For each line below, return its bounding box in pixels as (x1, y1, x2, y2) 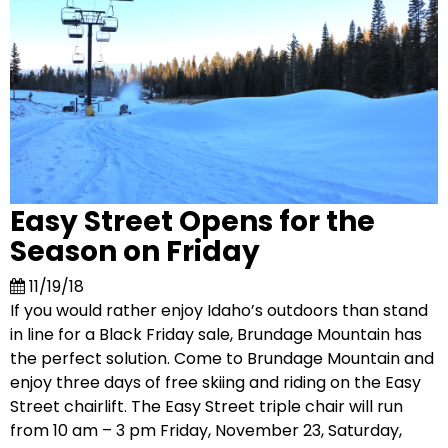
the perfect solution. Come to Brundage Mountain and (10, 347, 435, 371)
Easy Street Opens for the (10, 202, 376, 242)
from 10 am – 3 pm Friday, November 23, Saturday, (10, 419, 403, 443)
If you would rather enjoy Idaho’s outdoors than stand (10, 299, 429, 323)
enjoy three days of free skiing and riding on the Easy (10, 371, 422, 395)
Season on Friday (10, 232, 261, 272)
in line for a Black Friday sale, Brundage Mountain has (10, 323, 423, 347)
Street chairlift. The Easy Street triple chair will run (10, 395, 404, 419)
